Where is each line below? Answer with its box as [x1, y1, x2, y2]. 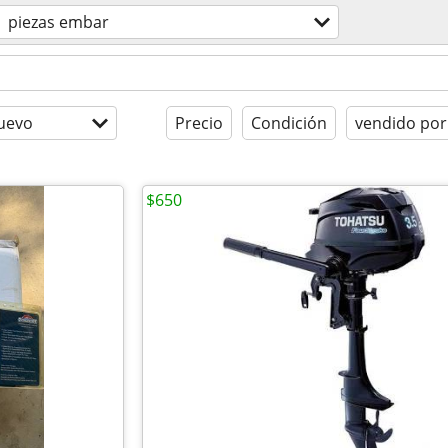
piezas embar [8, 11, 109, 33]
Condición [251, 112, 327, 134]
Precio [175, 112, 223, 134]
